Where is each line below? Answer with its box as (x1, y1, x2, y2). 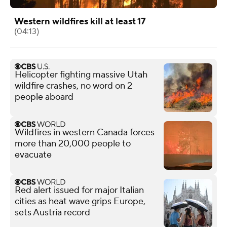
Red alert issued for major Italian (15, 184, 144, 196)
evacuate (15, 148, 52, 161)
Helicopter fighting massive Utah (15, 68, 147, 81)
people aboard (15, 91, 73, 103)
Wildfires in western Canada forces (15, 126, 155, 138)
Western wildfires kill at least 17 (14, 15, 146, 27)
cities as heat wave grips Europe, (15, 195, 145, 207)
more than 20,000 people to (15, 137, 131, 149)
